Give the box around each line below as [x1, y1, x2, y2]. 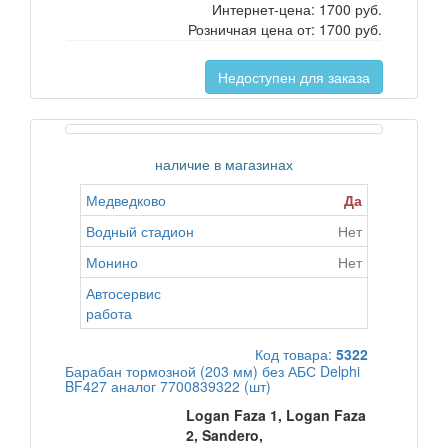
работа [86, 303, 132, 323]
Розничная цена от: [188, 19, 319, 39]
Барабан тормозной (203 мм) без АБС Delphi [65, 361, 360, 381]
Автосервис [86, 283, 161, 303]
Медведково [86, 190, 166, 210]
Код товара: [255, 344, 336, 364]
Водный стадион [86, 221, 194, 241]
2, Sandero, [186, 425, 264, 445]
